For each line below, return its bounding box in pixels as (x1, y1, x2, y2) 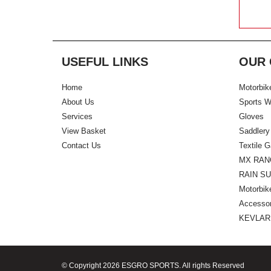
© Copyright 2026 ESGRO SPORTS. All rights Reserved (62, 261, 244, 270)
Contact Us (62, 141, 101, 150)
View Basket (62, 126, 106, 135)
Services (62, 112, 93, 121)
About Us (62, 97, 94, 106)
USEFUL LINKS (62, 55, 148, 68)
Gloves (238, 112, 264, 121)
